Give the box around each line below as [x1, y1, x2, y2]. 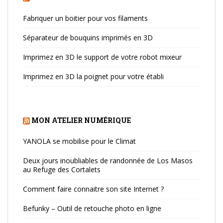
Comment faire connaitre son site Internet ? [23, 184, 164, 194]
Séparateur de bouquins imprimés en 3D [23, 32, 153, 42]
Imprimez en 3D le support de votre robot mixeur [23, 52, 182, 62]
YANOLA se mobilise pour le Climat [23, 136, 136, 146]
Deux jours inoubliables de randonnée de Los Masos [23, 155, 193, 165]
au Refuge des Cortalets [23, 164, 101, 174]
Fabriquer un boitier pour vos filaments [23, 13, 148, 23]
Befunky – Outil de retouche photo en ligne [23, 203, 161, 213]
